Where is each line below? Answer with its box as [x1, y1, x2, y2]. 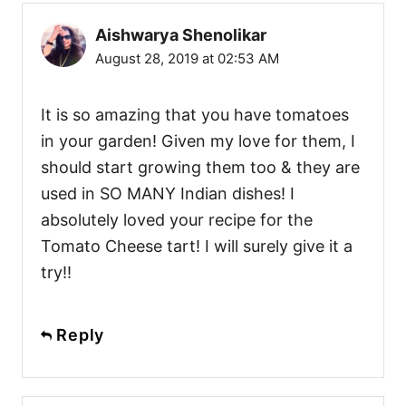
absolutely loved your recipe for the [41, 209, 313, 229]
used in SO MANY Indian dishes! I [41, 183, 295, 203]
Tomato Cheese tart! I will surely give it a [41, 236, 353, 256]
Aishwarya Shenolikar [95, 24, 266, 44]
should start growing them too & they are [41, 157, 360, 177]
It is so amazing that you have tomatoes [41, 104, 349, 124]
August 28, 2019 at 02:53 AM [95, 49, 279, 67]
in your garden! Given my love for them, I [41, 130, 355, 150]
